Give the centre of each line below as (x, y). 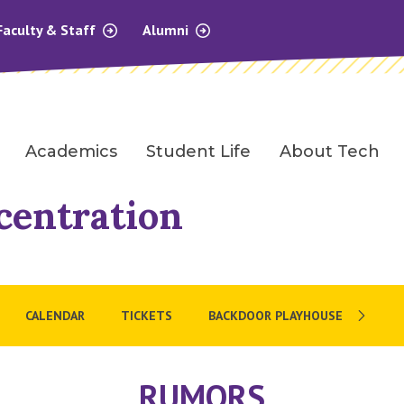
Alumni (167, 30)
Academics (71, 152)
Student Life (198, 152)
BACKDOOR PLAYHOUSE (275, 315)
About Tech (330, 152)
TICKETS (147, 315)
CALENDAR (55, 315)
